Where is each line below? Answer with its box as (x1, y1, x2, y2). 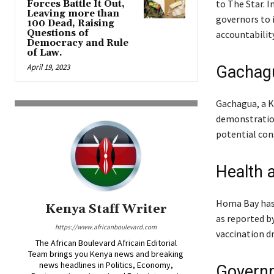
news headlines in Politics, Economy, (39, 259, 173, 270)
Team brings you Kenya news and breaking (28, 248, 184, 259)
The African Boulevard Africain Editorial (35, 237, 177, 248)
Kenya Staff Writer (45, 201, 167, 217)
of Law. (27, 46, 62, 59)
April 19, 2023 (27, 61, 70, 72)
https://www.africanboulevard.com (55, 222, 157, 231)
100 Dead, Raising (27, 17, 114, 29)
